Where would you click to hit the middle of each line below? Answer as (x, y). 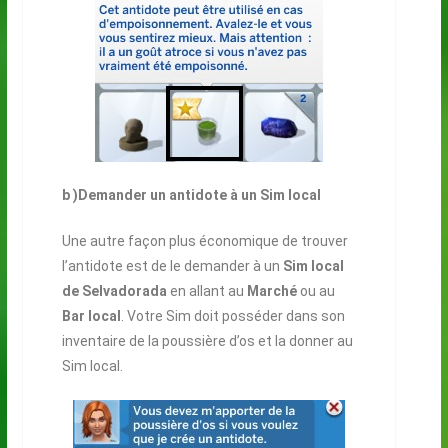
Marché (270, 290)
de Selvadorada (114, 290)
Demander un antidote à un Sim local (199, 194)
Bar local (91, 315)
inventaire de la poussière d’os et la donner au (207, 340)
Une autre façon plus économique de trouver (204, 240)
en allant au (205, 290)
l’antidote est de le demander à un (170, 265)
